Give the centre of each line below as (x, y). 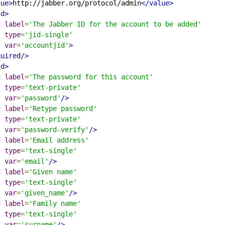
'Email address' (59, 140)
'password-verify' (55, 129)
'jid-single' (49, 34)
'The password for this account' (91, 77)
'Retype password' (63, 108)
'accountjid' (45, 45)
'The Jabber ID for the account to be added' (115, 24)
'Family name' (55, 203)
